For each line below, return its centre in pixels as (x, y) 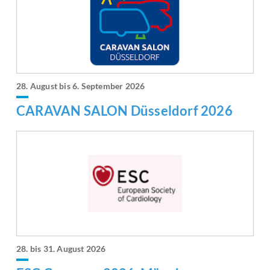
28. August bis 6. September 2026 (81, 86)
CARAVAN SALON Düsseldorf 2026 (124, 111)
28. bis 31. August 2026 (61, 249)
